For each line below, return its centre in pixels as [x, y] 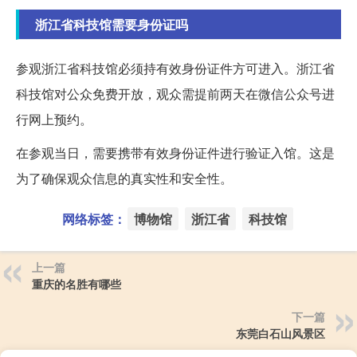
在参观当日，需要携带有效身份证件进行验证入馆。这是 [175, 152]
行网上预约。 [54, 119]
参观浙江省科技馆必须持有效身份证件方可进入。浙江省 [175, 68]
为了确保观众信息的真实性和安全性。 [124, 178]
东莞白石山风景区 [280, 333]
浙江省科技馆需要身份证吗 [112, 24]
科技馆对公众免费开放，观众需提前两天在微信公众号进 [175, 93]
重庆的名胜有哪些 [76, 283]
